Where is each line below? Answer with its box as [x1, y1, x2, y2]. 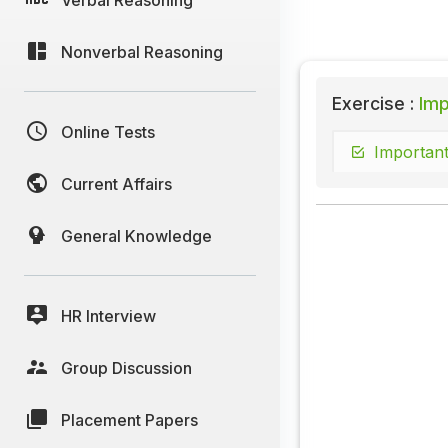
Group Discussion [61, 357, 192, 378]
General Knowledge [61, 225, 212, 246]
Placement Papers [61, 409, 198, 430]
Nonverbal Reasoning [61, 41, 223, 62]
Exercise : [332, 93, 414, 115]
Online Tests [61, 121, 155, 142]
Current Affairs [61, 173, 172, 194]
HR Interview [61, 305, 156, 326]
